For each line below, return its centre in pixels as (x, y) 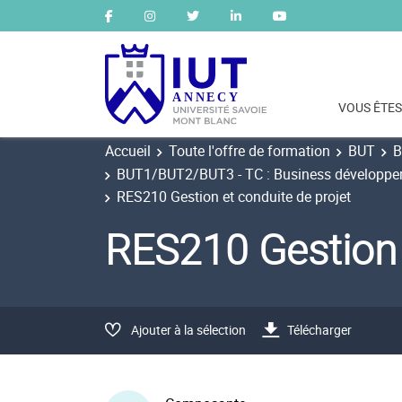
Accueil (128, 151)
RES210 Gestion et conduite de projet (234, 197)
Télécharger (319, 329)
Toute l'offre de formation (249, 151)
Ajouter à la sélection (188, 329)
